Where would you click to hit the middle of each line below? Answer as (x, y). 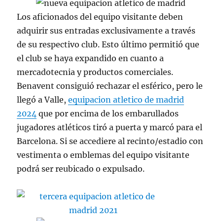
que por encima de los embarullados (108, 113)
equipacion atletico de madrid (126, 99)
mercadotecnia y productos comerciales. (95, 72)
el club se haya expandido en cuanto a (91, 58)
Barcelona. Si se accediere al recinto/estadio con (110, 141)
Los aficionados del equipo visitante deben (100, 17)
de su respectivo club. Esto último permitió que (108, 44)
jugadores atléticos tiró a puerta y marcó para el (110, 127)
